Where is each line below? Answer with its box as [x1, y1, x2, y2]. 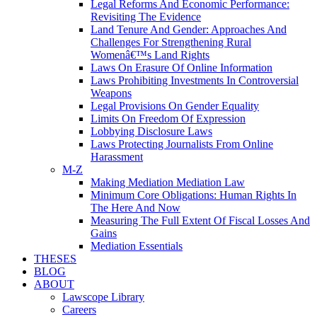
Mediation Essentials [91, 240, 183, 252]
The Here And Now [91, 202, 180, 214]
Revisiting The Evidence [91, 11, 201, 23]
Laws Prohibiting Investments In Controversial [91, 74, 299, 86]
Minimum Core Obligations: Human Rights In [91, 189, 296, 201]
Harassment [91, 151, 143, 163]
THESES [34, 253, 76, 265]
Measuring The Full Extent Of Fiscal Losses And [91, 214, 310, 226]
